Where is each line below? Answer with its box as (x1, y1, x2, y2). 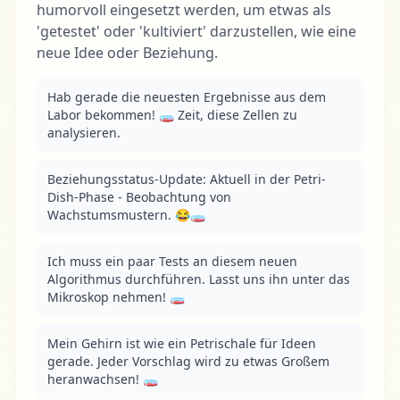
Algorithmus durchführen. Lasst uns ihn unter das (47, 271, 350, 287)
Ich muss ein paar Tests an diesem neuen (47, 253, 297, 270)
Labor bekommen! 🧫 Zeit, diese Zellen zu (47, 106, 297, 123)
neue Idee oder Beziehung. (37, 43, 218, 62)
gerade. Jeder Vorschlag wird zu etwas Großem (47, 353, 329, 370)
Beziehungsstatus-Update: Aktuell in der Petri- (47, 171, 326, 187)
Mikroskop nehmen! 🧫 (47, 288, 185, 305)
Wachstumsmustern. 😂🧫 (47, 206, 205, 223)
